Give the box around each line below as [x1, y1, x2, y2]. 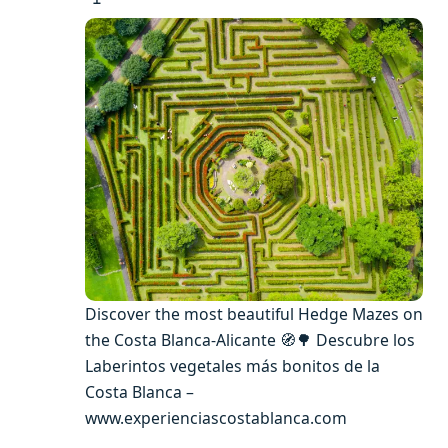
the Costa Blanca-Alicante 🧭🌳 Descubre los [85, 329, 415, 351]
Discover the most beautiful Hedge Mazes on [85, 303, 423, 325]
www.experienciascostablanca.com [85, 407, 347, 429]
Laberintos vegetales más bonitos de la [85, 355, 380, 377]
